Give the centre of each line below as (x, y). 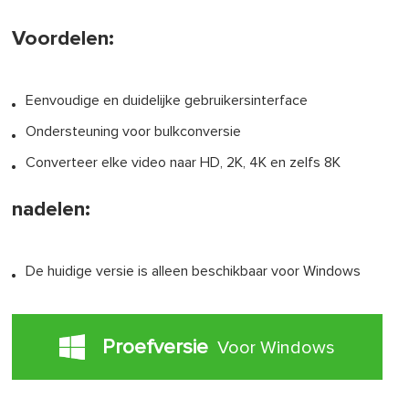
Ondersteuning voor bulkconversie (134, 131)
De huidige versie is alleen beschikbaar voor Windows (194, 271)
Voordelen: (63, 38)
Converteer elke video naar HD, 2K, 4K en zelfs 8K (184, 162)
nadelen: (52, 209)
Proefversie (155, 348)
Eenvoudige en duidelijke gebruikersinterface (167, 100)
